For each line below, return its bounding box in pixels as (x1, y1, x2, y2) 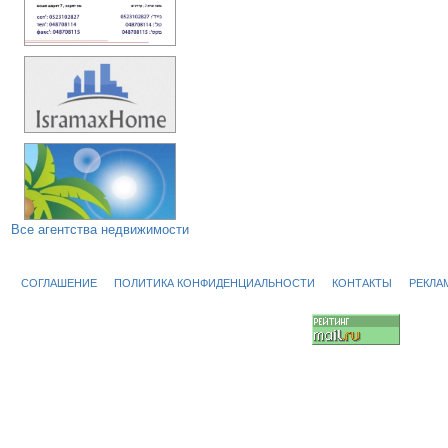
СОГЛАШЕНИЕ (21, 277, 97, 290)
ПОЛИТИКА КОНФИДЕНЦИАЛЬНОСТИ (114, 277, 315, 290)
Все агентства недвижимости (11, 222, 189, 238)
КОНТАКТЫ (332, 277, 392, 290)
